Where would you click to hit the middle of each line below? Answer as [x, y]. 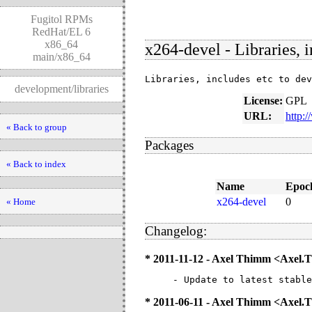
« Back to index [36, 164]
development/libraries [61, 88]
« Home [21, 201]
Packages [169, 145]
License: [263, 100]
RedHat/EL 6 [61, 31]
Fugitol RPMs [61, 19]
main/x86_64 [61, 56]
